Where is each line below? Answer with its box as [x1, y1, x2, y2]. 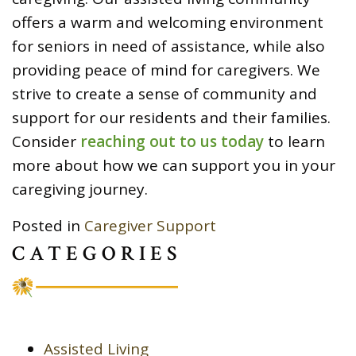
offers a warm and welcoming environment [12, 12, 323, 33]
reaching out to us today [80, 131, 264, 153]
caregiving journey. [12, 179, 148, 200]
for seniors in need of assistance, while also [12, 36, 325, 57]
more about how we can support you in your [12, 155, 335, 176]
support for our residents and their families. [12, 107, 331, 129]
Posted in [12, 215, 84, 237]
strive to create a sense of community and [12, 83, 317, 105]
